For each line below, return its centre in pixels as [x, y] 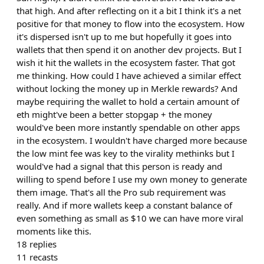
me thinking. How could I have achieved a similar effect [129, 75]
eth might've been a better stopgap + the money [114, 114]
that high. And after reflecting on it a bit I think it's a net [129, 11]
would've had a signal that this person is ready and [119, 166]
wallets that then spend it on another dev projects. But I [129, 49]
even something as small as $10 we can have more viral [130, 218]
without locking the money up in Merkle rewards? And [127, 88]
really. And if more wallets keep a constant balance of [124, 205]
